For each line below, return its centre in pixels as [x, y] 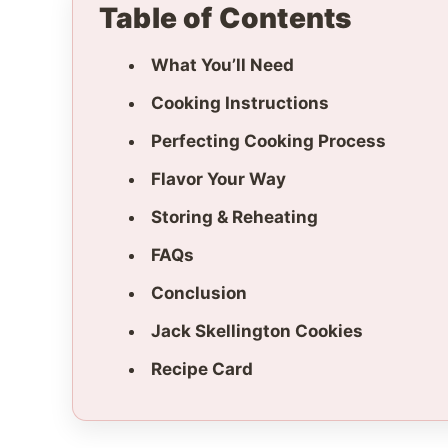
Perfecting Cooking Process [268, 141]
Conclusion [199, 293]
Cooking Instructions [240, 103]
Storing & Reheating [234, 217]
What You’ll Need [222, 65]
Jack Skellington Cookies [257, 331]
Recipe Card [202, 369]
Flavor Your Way [218, 179]
